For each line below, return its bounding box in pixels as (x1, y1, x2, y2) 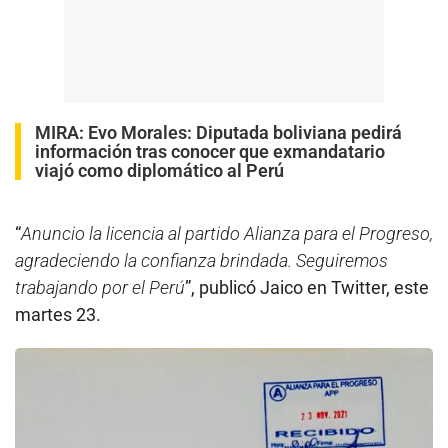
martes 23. (15, 304, 101, 326)
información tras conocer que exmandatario (35, 141, 385, 163)
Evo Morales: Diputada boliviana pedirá (88, 122, 402, 144)
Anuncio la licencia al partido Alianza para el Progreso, (21, 223, 433, 245)
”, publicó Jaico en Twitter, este (185, 277, 429, 299)
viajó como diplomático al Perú (35, 160, 284, 182)
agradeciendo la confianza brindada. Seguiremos (15, 250, 388, 272)
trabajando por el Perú (15, 277, 185, 299)
